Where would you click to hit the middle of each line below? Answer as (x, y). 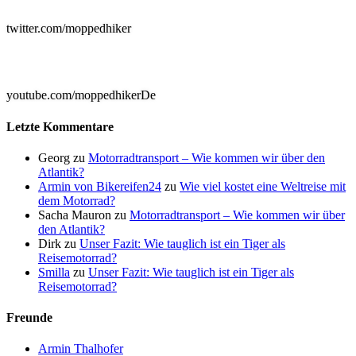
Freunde (29, 318)
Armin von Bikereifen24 (100, 186)
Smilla (54, 272)
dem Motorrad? (77, 200)
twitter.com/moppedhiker (69, 29)
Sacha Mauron (75, 215)
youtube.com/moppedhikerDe (81, 95)
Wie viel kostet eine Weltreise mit (263, 186)
